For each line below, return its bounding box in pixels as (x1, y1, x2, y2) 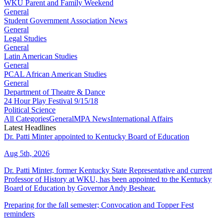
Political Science (4, 105, 55, 114)
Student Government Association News (4, 16, 127, 25)
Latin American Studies (4, 52, 77, 60)
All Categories (4, 114, 49, 123)
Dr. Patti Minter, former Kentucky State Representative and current (4, 166, 212, 174)
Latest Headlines (4, 123, 56, 132)
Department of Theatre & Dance (4, 87, 105, 96)
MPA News (74, 114, 111, 123)
